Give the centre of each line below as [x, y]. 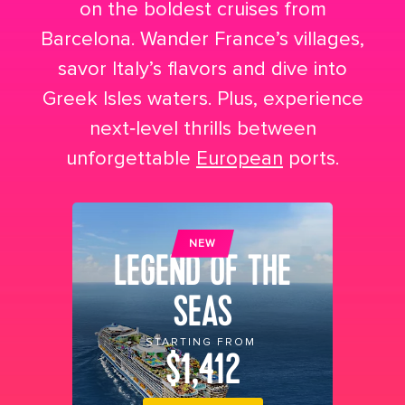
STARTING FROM [202, 342]
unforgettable [131, 159]
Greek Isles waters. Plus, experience [202, 99]
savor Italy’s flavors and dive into [202, 70]
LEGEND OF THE [202, 271]
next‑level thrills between [202, 129]
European [240, 159]
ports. [311, 159]
